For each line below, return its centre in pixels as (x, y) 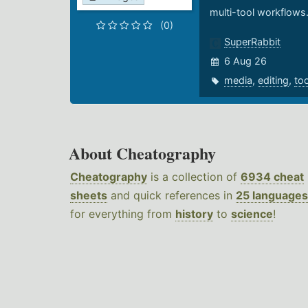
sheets (89, 196)
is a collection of (194, 177)
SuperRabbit (252, 42)
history (194, 214)
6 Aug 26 (245, 61)
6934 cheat (272, 177)
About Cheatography (142, 153)
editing (273, 80)
